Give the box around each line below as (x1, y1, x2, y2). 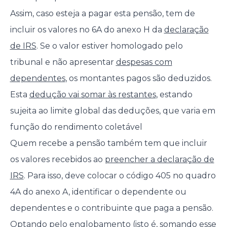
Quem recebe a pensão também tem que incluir (10, 138, 207, 148)
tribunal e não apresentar (10, 57, 116, 67)
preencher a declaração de (104, 155, 214, 165)
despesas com (116, 57, 172, 67)
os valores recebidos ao (10, 155, 105, 165)
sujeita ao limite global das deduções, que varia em (10, 106, 215, 116)
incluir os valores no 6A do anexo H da (10, 25, 164, 35)
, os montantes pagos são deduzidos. (65, 73, 212, 84)
